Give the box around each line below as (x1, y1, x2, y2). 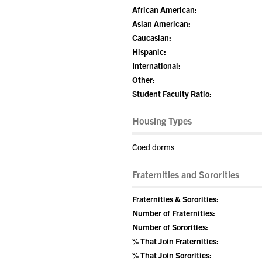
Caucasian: (132, 32, 171, 43)
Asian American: (132, 18, 191, 29)
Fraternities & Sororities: (132, 194, 219, 204)
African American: (132, 4, 197, 15)
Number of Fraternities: (132, 208, 215, 218)
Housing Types (132, 115, 192, 126)
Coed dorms (132, 142, 174, 152)
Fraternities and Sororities (132, 168, 239, 180)
